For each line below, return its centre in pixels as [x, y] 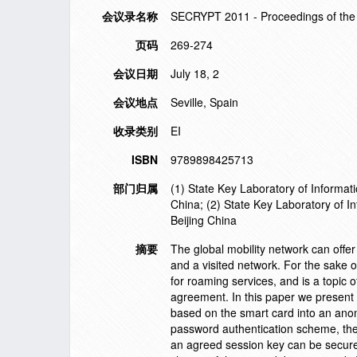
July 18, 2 [195, 73]
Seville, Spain [204, 102]
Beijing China [204, 220]
